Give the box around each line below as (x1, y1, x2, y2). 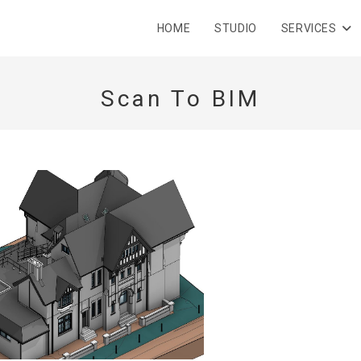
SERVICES (280, 22, 337, 35)
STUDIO (214, 22, 257, 35)
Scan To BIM (101, 85, 260, 112)
